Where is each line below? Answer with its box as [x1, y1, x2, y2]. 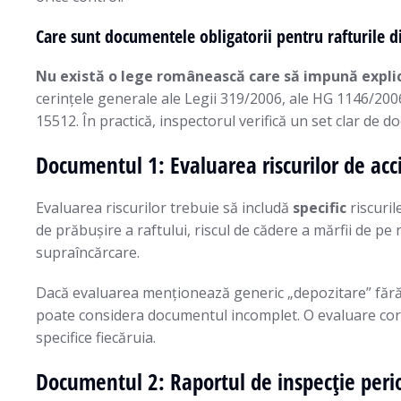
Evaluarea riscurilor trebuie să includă [36, 198, 293, 218]
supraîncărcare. [36, 243, 140, 262]
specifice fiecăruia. [36, 328, 156, 347]
